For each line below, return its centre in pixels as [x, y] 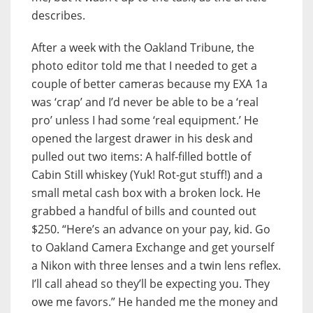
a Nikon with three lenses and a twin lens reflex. [156, 266]
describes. [58, 16]
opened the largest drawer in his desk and [142, 139]
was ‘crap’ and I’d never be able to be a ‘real [145, 102]
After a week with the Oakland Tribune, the [143, 48]
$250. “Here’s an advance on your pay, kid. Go [151, 230]
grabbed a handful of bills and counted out [144, 211]
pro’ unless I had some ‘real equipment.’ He [145, 121]
